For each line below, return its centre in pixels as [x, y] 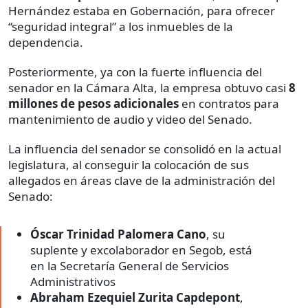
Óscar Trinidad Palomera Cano [118, 234]
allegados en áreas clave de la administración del [142, 180]
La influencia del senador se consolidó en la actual [145, 148]
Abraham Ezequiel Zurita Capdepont [135, 297]
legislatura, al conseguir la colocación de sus [129, 164]
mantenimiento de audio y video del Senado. [130, 119]
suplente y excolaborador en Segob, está [141, 250]
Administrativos [73, 281]
